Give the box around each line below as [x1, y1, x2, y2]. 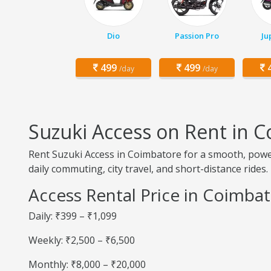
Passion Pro [175, 30, 219, 41]
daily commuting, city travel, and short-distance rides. [28, 162, 268, 175]
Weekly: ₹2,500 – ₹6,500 [28, 233, 135, 247]
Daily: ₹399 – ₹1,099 [28, 209, 117, 223]
